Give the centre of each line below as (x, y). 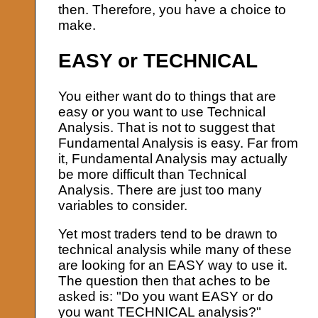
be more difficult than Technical (153, 175)
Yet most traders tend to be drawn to (168, 234)
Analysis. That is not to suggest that (167, 128)
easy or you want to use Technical (162, 112)
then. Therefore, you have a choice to (172, 9)
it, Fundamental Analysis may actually (173, 159)
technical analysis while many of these (175, 250)
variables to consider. (123, 206)
